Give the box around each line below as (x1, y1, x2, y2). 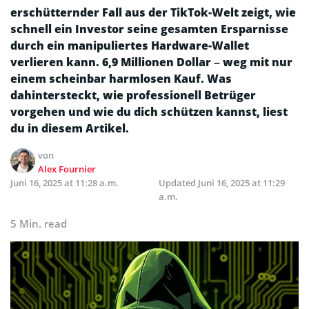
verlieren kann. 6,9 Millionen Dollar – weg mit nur (10, 54, 292, 70)
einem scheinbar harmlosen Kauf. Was (10, 71, 232, 87)
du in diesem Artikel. (10, 121, 129, 137)
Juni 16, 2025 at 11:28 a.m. (10, 177, 119, 190)
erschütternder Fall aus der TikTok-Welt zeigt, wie (10, 5, 296, 21)
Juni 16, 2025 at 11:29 (198, 177, 285, 190)
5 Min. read (10, 217, 67, 231)
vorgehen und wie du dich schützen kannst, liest (10, 104, 288, 120)
